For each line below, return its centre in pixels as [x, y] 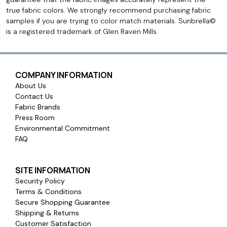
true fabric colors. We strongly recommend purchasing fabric [108, 10]
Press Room [35, 118]
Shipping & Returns [47, 213]
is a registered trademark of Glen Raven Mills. [82, 32]
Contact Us [34, 97]
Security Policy [40, 181]
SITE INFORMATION [53, 171]
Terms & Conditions [48, 192]
